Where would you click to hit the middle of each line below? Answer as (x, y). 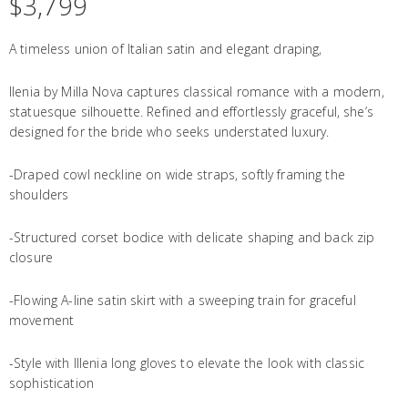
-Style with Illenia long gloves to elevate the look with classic (187, 363)
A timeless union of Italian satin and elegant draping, (166, 49)
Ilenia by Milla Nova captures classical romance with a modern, (197, 92)
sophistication (51, 383)
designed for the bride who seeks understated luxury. (169, 132)
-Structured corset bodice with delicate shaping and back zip (192, 238)
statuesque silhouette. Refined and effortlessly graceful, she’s (191, 112)
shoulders (39, 195)
